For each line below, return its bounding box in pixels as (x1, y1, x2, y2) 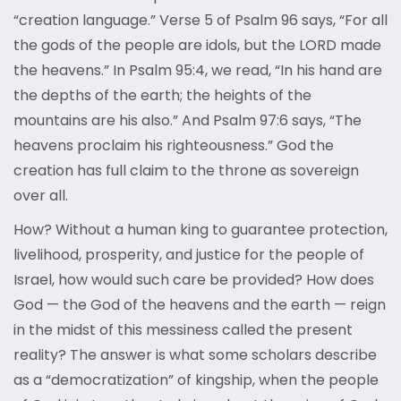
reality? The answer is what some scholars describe (13, 345, 377, 366)
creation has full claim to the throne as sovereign (13, 160, 359, 182)
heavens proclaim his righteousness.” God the (13, 135, 334, 157)
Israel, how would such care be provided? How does (13, 269, 374, 291)
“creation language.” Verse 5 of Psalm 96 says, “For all (13, 10, 388, 31)
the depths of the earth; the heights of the (13, 85, 311, 107)
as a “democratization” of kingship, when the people (13, 370, 379, 391)
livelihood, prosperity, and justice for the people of (13, 244, 364, 266)
